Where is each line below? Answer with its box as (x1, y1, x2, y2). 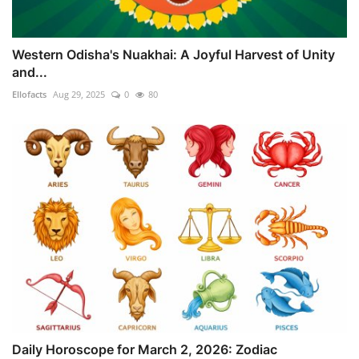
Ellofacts (12, 87, 46, 100)
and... (12, 63, 47, 80)
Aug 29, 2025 (53, 87, 105, 100)
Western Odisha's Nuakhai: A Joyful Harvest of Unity (12, 46, 335, 63)
